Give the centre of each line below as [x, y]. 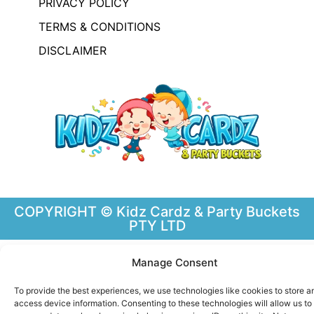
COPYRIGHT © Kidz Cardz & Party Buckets [157, 212]
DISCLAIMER [73, 50]
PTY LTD [157, 226]
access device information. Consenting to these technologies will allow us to [163, 303]
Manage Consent [175, 262]
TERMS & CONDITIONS [100, 26]
